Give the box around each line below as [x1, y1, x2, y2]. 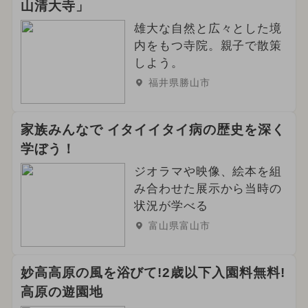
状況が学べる [133, 199, 208, 212]
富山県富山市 [148, 219, 210, 231]
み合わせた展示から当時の [133, 181, 283, 195]
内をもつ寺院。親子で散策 [133, 39, 283, 53]
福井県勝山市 [148, 77, 210, 89]
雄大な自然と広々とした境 [133, 22, 283, 36]
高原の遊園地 [20, 284, 103, 299]
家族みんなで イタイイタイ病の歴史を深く [20, 122, 285, 137]
